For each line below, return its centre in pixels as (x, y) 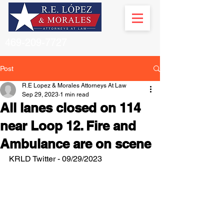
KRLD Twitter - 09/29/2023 (55, 159)
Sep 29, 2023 (40, 94)
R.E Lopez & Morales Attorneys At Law (74, 85)
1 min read (74, 94)
